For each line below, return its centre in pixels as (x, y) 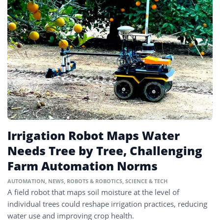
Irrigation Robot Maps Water (94, 136)
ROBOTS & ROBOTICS (95, 181)
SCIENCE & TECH (146, 181)
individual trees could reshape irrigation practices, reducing (107, 204)
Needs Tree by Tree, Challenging (105, 151)
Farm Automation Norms (82, 166)
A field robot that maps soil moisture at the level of (93, 192)
